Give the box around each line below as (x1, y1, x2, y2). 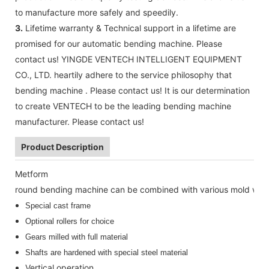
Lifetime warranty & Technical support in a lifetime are (23, 22, 236, 33)
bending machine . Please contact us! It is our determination (15, 85, 250, 95)
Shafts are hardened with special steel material (25, 247, 188, 257)
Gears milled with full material (25, 232, 128, 241)
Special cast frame (25, 201, 91, 210)
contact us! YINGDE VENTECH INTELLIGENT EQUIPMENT (15, 53, 242, 64)
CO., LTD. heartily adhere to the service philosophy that (15, 69, 232, 80)
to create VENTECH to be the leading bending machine (15, 100, 231, 111)
